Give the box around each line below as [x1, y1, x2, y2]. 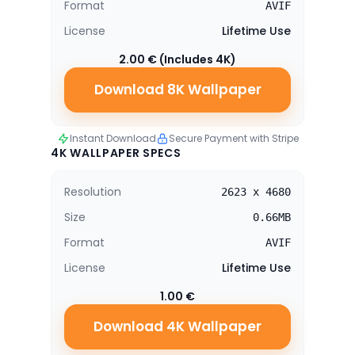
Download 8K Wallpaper [94, 80, 261, 99]
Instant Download [69, 132, 156, 145]
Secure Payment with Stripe [168, 132, 299, 145]
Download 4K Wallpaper [94, 317, 261, 336]
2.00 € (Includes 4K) [119, 52, 236, 67]
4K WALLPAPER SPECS [51, 145, 181, 161]
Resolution [64, 184, 121, 200]
